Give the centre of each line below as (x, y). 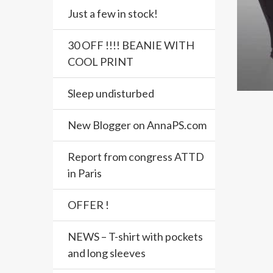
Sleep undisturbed (111, 93)
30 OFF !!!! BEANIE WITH (131, 45)
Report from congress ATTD (136, 157)
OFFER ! (88, 205)
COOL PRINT (101, 62)
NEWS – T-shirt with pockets (135, 236)
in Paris (85, 173)
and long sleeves (107, 253)
